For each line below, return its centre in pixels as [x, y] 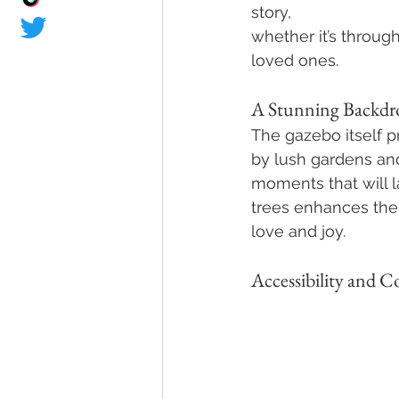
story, [273, 12]
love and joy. [298, 232]
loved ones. [295, 61]
